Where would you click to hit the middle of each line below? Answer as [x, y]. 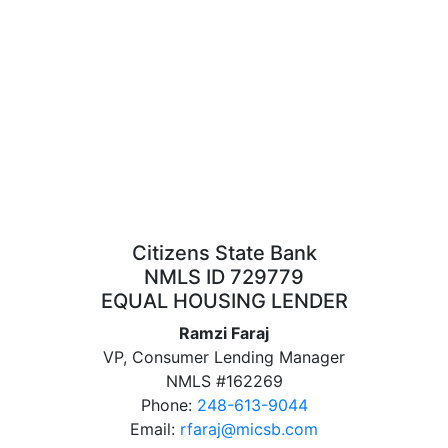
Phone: [168, 405]
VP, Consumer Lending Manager [224, 357]
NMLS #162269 [224, 381]
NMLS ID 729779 [224, 277]
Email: [155, 429]
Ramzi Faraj [224, 333]
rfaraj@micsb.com [249, 429]
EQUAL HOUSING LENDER [224, 301]
